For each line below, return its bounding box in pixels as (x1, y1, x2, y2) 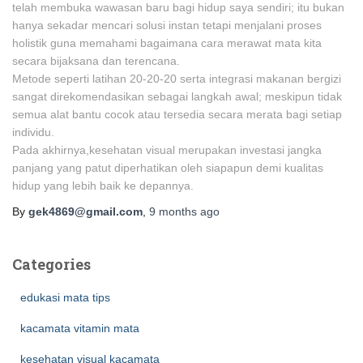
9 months (149, 205, 197, 218)
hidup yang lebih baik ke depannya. (12, 179, 194, 192)
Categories (12, 254, 91, 274)
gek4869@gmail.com (28, 205, 143, 218)
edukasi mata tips (20, 291, 110, 304)
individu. (12, 126, 54, 139)
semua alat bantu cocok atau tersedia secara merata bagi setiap (12, 108, 342, 121)
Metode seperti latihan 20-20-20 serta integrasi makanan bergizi (12, 72, 341, 85)
